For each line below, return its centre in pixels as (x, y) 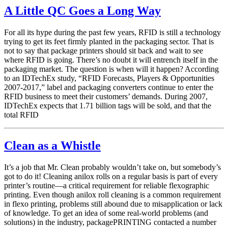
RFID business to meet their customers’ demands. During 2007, (106, 97)
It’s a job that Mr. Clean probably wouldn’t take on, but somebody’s (112, 167)
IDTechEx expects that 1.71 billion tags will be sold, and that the (108, 106)
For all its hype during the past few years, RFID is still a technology (112, 33)
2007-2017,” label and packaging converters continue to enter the (109, 88)
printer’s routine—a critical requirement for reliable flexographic (107, 185)
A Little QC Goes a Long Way (82, 11)
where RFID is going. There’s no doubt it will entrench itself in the (111, 60)
